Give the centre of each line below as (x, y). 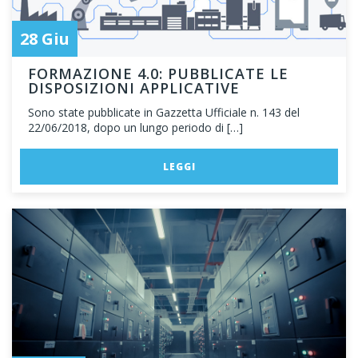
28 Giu (45, 39)
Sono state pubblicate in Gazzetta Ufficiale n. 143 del (164, 112)
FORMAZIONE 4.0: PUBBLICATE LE (158, 74)
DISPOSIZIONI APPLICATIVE (134, 88)
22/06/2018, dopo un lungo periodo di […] (135, 127)
